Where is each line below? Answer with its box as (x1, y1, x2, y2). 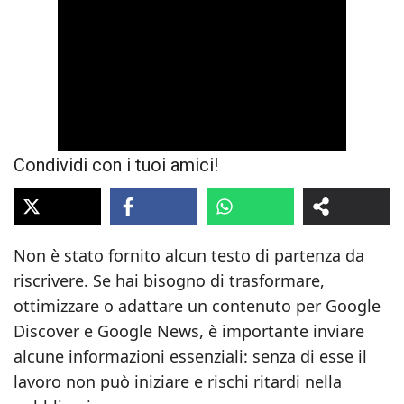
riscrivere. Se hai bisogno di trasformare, (14, 270, 325, 291)
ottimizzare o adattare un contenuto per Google (14, 295, 381, 317)
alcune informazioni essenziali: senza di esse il (14, 345, 367, 367)
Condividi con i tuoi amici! (14, 154, 218, 176)
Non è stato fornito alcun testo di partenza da (14, 244, 364, 266)
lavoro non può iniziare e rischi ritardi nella (14, 371, 342, 392)
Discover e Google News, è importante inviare (14, 320, 364, 342)
